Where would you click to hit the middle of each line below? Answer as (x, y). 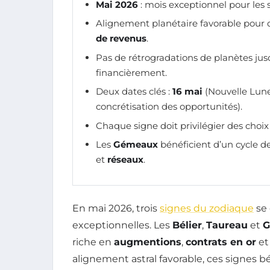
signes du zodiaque (207, 208)
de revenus (121, 39)
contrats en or (221, 242)
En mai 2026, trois (116, 208)
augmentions (148, 242)
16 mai (187, 92)
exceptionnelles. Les (122, 225)
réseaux (125, 159)
